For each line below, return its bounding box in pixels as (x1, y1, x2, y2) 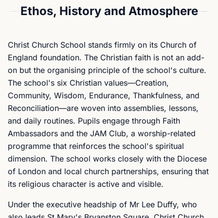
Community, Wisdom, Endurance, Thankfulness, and (8, 91, 200, 100)
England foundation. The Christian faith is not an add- (8, 53, 204, 62)
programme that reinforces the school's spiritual (8, 141, 184, 151)
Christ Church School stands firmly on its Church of (8, 40, 197, 50)
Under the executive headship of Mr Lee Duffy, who (8, 200, 197, 209)
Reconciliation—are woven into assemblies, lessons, (8, 103, 199, 113)
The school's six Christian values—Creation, (8, 78, 169, 88)
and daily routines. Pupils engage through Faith (8, 116, 180, 126)
